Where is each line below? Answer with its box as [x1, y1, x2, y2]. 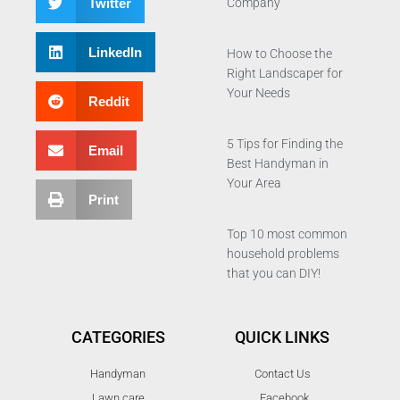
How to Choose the [227, 46, 332, 61]
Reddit [87, 93, 129, 109]
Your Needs [227, 86, 290, 100]
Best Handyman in [227, 156, 329, 171]
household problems [227, 246, 339, 261]
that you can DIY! [227, 266, 321, 280]
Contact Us [254, 367, 311, 380]
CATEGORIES [71, 328, 165, 346]
